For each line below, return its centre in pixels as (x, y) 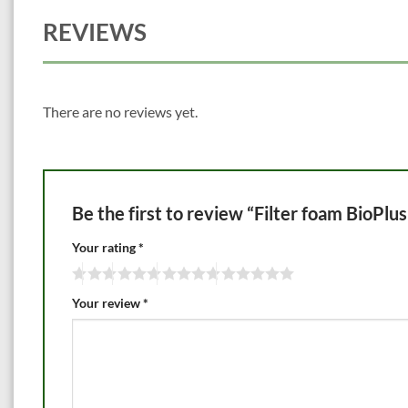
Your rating (105, 247)
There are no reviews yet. (120, 111)
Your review (107, 303)
